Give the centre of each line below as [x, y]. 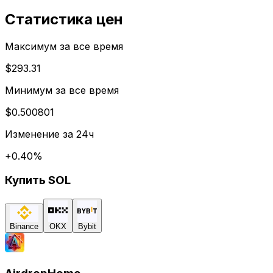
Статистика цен [64, 19]
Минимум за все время [62, 90]
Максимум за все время [64, 46]
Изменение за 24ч [49, 134]
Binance [24, 226]
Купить [25, 180]
